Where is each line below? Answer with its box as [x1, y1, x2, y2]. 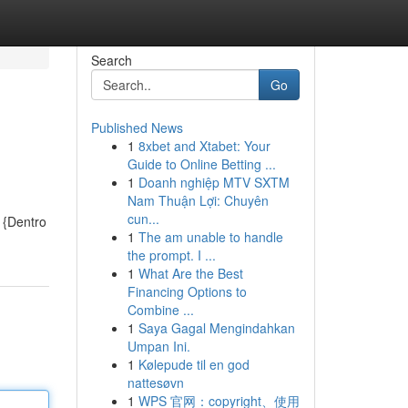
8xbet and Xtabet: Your [138, 137, 270, 155]
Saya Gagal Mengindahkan [138, 319, 295, 337]
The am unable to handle [138, 228, 283, 246]
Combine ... [127, 301, 194, 319]
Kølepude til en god [138, 355, 250, 373]
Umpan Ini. [127, 337, 190, 355]
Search [90, 51, 132, 69]
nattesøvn [127, 373, 184, 392]
